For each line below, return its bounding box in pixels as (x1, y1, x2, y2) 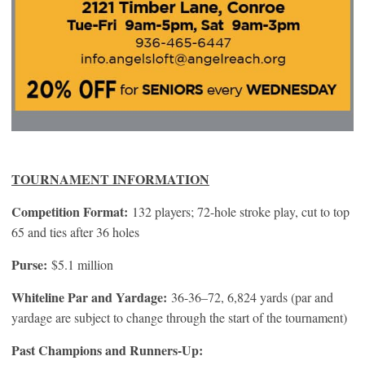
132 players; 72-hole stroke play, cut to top (128, 202, 350, 220)
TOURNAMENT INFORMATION (11, 169, 209, 188)
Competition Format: (11, 201, 128, 221)
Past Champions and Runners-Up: (11, 340, 203, 359)
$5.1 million (51, 255, 113, 273)
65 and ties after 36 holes (11, 222, 139, 240)
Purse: (11, 254, 51, 274)
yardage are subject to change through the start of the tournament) (11, 308, 347, 326)
